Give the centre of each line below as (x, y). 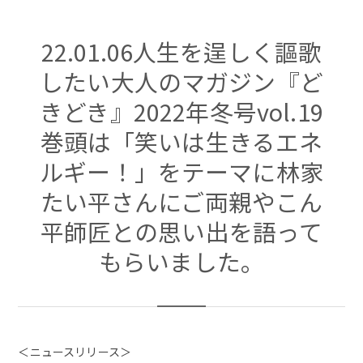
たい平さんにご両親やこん (181, 201)
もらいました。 (181, 261)
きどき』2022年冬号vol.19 (181, 111)
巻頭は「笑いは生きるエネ (181, 141)
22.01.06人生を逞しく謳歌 (181, 51)
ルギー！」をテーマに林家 (181, 171)
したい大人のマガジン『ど (181, 81)
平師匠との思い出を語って (181, 231)
